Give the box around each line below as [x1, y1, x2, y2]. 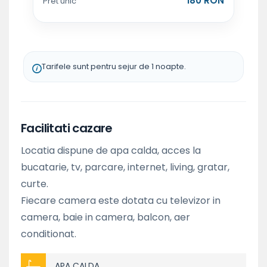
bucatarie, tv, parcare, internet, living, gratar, [21, 160, 229, 174]
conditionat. [21, 226, 76, 241]
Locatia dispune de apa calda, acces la [21, 143, 201, 157]
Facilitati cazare [21, 119, 113, 136]
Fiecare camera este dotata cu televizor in [21, 193, 221, 207]
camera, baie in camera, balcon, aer [21, 210, 190, 224]
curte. [21, 176, 48, 191]
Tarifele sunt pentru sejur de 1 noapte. [42, 60, 186, 72]
